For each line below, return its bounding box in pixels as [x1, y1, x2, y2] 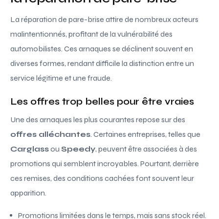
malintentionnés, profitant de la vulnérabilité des [10, 29, 173, 39]
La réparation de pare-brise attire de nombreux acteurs [10, 14, 199, 24]
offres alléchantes [10, 129, 91, 139]
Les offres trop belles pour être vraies [10, 95, 195, 108]
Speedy [61, 144, 96, 153]
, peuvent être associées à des [95, 144, 197, 153]
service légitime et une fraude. [10, 73, 112, 83]
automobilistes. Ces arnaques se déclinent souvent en [10, 44, 194, 53]
